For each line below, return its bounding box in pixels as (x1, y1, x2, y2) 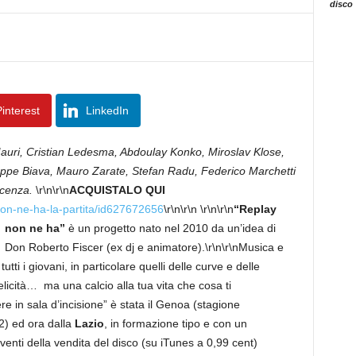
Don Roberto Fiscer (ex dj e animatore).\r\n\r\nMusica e (4, 241, 284, 253)
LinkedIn (85, 104, 129, 117)
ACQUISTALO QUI (68, 184, 165, 196)
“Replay (233, 203, 277, 215)
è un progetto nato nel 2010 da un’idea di (64, 222, 276, 234)
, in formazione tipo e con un (103, 317, 247, 330)
